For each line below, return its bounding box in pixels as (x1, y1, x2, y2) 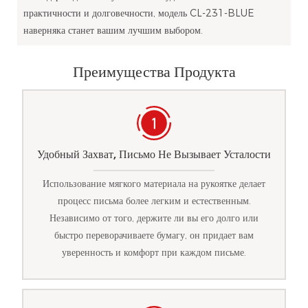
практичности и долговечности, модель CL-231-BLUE (23, 6, 254, 19)
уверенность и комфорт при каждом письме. (62, 246, 246, 259)
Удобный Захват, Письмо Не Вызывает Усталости (37, 146, 271, 162)
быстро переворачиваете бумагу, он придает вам (54, 229, 254, 242)
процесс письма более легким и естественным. (57, 195, 251, 208)
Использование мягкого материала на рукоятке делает (43, 177, 265, 190)
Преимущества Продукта (72, 61, 236, 83)
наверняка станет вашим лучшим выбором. (23, 23, 203, 36)
